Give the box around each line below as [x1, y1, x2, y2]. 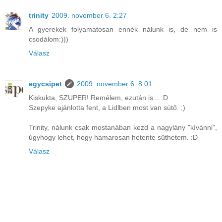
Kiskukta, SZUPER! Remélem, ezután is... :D [29, 94, 168, 102]
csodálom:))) [29, 35, 68, 44]
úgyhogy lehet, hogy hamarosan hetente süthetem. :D [29, 133, 198, 142]
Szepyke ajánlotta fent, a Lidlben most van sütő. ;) [29, 104, 185, 112]
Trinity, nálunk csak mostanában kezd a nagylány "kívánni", [29, 123, 217, 132]
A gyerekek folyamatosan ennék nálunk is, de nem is [29, 25, 217, 34]
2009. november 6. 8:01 [77, 80, 152, 88]
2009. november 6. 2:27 [52, 11, 127, 20]
